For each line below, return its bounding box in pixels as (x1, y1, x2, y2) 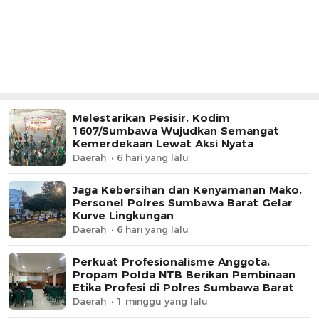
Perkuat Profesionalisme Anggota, (73, 255, 270, 269)
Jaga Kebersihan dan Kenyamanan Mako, (73, 183, 302, 197)
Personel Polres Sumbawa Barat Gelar (73, 196, 293, 210)
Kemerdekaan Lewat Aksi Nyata (73, 137, 253, 151)
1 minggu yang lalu (117, 296, 208, 308)
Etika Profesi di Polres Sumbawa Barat (73, 281, 294, 295)
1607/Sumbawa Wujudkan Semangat (73, 124, 279, 138)
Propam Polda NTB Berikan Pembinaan (73, 268, 296, 282)
